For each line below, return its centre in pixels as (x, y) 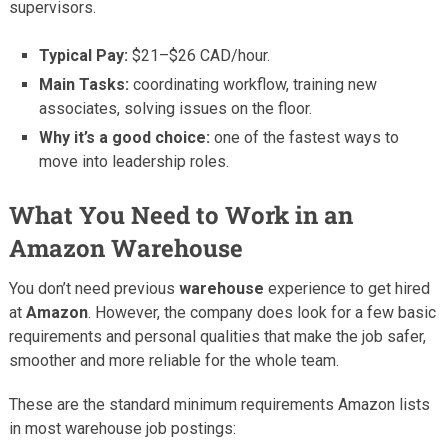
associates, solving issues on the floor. (176, 108)
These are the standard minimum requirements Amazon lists (219, 404)
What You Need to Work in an (180, 214)
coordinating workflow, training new (253, 84)
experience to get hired (346, 288)
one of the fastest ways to (305, 137)
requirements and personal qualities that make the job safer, (217, 336)
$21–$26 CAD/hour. (199, 55)
